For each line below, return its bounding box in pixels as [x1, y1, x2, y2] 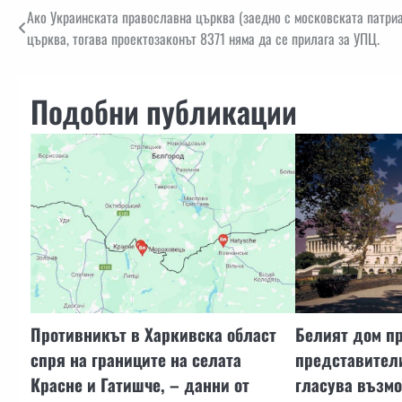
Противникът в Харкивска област [31, 321, 276, 348]
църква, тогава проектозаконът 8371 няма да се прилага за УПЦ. [27, 28, 380, 50]
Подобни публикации [31, 89, 297, 135]
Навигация [17, 5, 112, 39]
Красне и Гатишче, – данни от [31, 371, 249, 398]
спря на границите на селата [31, 346, 241, 373]
